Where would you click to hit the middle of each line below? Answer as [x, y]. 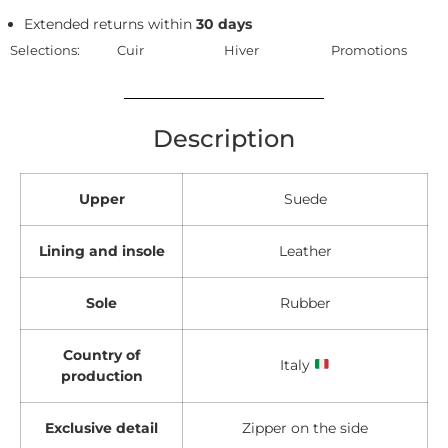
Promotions [369, 50]
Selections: [45, 50]
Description [224, 138]
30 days [224, 24]
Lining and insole [101, 250]
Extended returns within [110, 24]
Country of [101, 354]
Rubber [305, 302]
